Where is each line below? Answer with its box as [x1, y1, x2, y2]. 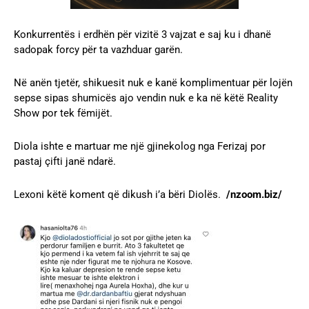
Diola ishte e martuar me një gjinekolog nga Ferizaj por [14, 140, 266, 153]
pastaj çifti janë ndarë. [14, 155, 116, 168]
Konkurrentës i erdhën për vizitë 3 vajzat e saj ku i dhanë [14, 28, 271, 41]
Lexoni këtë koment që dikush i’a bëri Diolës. [14, 188, 226, 201]
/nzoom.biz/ [226, 188, 282, 201]
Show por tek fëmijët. [14, 107, 112, 120]
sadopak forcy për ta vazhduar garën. [14, 43, 183, 57]
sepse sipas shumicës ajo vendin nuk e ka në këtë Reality [14, 92, 278, 105]
